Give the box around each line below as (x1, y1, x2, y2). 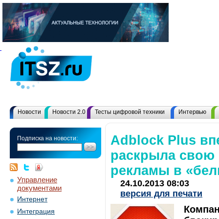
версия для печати (120, 189, 202, 198)
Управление (17, 175, 57, 184)
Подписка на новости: (17, 135, 78, 142)
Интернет (17, 196, 47, 203)
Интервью (178, 109, 206, 115)
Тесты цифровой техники (95, 109, 165, 115)
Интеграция (17, 208, 55, 215)
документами (17, 184, 62, 191)
